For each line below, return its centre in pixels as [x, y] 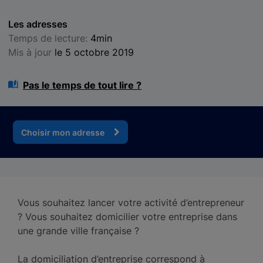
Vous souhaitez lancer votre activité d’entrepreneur [131, 203]
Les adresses [38, 24]
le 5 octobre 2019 [94, 52]
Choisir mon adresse [63, 132]
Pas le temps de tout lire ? [82, 85]
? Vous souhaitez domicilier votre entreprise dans [127, 217]
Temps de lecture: [49, 38]
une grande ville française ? [78, 231]
